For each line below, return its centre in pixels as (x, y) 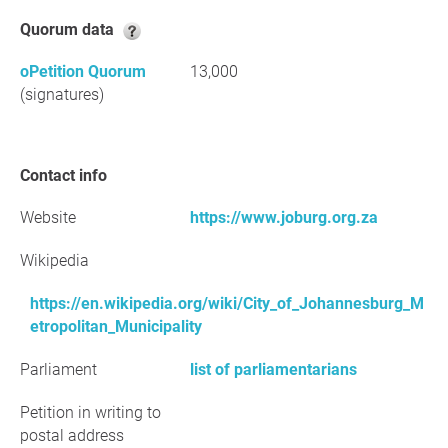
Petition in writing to (90, 412)
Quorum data (74, 29)
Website (48, 217)
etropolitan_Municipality (116, 326)
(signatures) (62, 94)
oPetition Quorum (83, 71)
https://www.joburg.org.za (284, 217)
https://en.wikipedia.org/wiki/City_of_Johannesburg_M (227, 303)
